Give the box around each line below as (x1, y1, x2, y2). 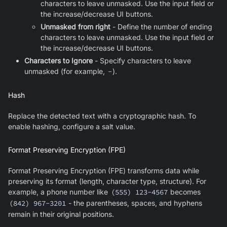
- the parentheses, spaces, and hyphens (66, 198, 203, 207)
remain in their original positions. (8, 209, 114, 218)
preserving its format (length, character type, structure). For (8, 176, 206, 185)
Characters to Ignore (24, 56, 93, 65)
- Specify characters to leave (93, 56, 191, 65)
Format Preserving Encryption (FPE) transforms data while (8, 166, 199, 175)
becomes (168, 187, 201, 196)
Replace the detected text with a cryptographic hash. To (8, 111, 196, 120)
